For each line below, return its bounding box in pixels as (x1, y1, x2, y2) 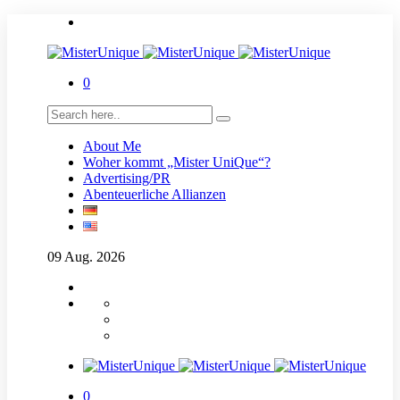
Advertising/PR (83, 171, 171, 186)
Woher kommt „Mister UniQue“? (83, 154, 271, 170)
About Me (83, 138, 141, 154)
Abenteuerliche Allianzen (83, 187, 226, 202)
